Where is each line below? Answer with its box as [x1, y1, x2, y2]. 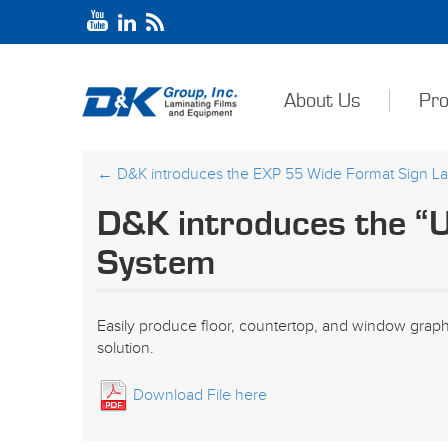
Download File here [133, 385, 267, 405]
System [97, 245, 216, 281]
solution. [97, 339, 154, 358]
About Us [283, 90, 360, 113]
